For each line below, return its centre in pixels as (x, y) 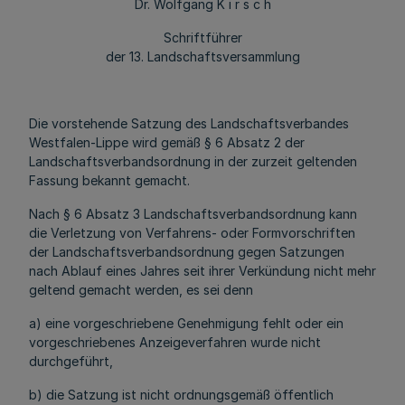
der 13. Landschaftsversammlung (202, 57)
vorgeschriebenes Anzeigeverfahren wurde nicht (175, 342)
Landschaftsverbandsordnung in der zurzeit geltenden (193, 161)
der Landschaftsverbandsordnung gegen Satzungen (187, 252)
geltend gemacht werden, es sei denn (141, 290)
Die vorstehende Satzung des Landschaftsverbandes (189, 123)
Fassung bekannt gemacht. (109, 180)
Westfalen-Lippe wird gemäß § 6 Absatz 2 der (167, 142)
